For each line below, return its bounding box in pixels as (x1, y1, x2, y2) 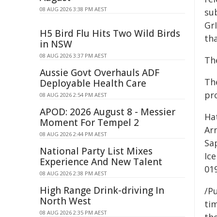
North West (40, 195, 91, 207)
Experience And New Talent (40, 155, 162, 168)
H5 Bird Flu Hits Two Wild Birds (40, 27, 180, 40)
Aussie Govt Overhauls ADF (40, 66, 159, 79)
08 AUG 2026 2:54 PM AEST (40, 91, 107, 98)
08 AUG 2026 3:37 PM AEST (40, 52, 107, 59)
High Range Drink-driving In (40, 184, 164, 197)
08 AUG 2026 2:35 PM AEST (40, 209, 107, 216)
